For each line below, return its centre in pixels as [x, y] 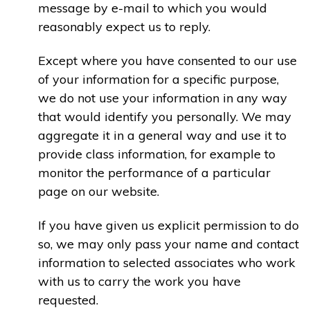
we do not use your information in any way [163, 98]
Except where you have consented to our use [167, 61]
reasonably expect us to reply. [124, 26]
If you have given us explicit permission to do [168, 226]
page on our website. [99, 192]
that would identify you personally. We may [165, 117]
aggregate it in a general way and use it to [162, 136]
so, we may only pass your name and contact [168, 244]
